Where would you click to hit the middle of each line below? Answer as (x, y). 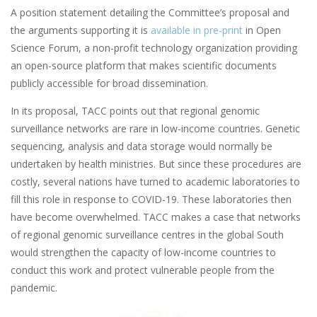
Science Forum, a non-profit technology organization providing (154, 47)
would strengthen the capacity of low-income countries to (143, 252)
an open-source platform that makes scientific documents (144, 65)
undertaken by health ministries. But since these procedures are (156, 163)
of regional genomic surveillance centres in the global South (147, 234)
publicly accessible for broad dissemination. (109, 83)
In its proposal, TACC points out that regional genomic (135, 110)
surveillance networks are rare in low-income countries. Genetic (155, 128)
